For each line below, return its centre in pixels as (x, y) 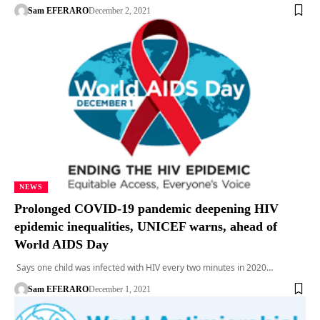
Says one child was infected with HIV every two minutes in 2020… (144, 267)
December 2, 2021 (119, 10)
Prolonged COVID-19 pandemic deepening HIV (146, 208)
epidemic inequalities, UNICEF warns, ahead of (146, 226)
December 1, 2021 (119, 289)
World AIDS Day (65, 244)
